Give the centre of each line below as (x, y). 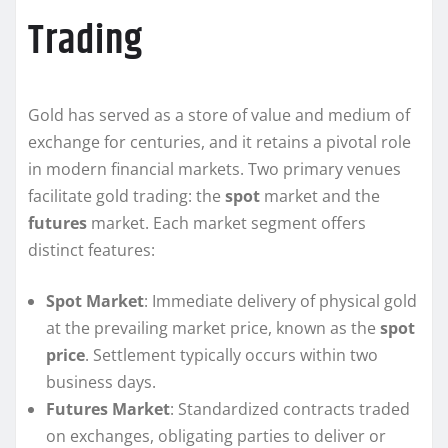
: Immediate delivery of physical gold (280, 301)
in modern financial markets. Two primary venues (214, 169)
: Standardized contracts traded (290, 409)
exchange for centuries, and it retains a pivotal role (219, 142)
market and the (320, 196)
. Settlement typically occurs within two (231, 355)
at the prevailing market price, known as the (213, 328)
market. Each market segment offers (226, 223)
